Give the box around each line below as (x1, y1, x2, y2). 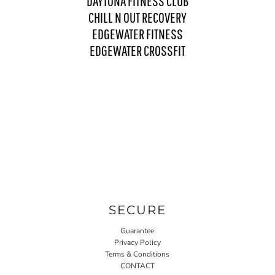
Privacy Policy (114, 237, 161, 247)
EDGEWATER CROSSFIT (90, 42, 185, 59)
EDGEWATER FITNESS (92, 25, 183, 42)
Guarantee (120, 225, 155, 236)
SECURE (108, 202, 166, 217)
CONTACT (120, 260, 155, 271)
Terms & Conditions (105, 249, 170, 259)
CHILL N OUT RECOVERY (88, 9, 187, 26)
